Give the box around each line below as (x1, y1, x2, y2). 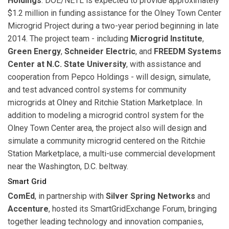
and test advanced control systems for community (8, 85, 187, 95)
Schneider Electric (64, 47, 135, 57)
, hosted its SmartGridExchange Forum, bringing (49, 204, 217, 214)
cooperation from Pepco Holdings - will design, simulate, (8, 72, 211, 82)
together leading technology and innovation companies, (8, 217, 203, 227)
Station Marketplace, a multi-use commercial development (8, 149, 215, 159)
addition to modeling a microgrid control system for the (8, 110, 204, 121)
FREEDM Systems (154, 47, 221, 57)
